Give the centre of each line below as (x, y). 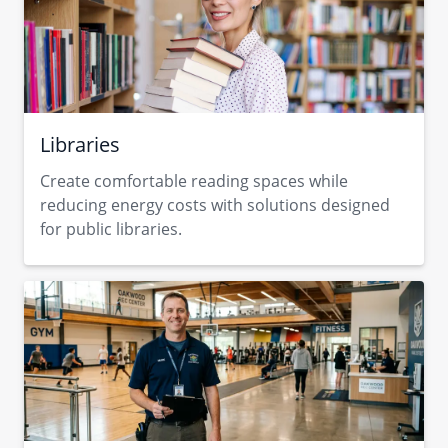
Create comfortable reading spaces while (194, 181)
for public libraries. (111, 229)
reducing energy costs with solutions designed (215, 205)
